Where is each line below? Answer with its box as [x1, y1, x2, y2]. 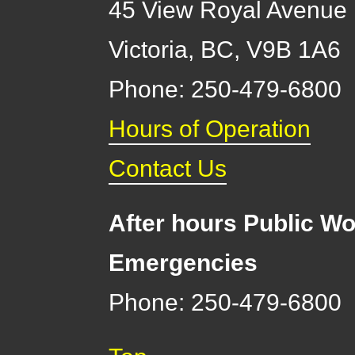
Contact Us [109, 155, 227, 181]
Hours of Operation [109, 115, 311, 142]
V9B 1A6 [246, 36, 342, 63]
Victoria [109, 36, 189, 63]
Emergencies [109, 250, 258, 277]
